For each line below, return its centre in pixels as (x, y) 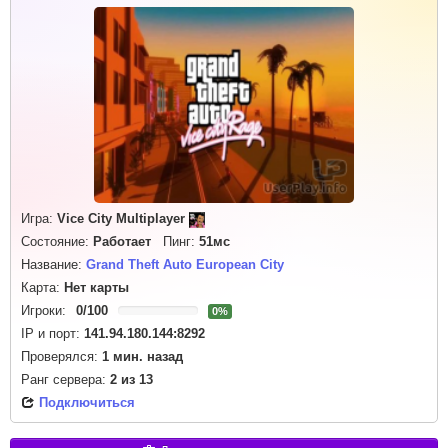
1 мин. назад (142, 356)
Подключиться (87, 402)
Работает (122, 241)
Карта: (42, 287)
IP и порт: (52, 333)
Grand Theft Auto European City (185, 264)
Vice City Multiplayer (121, 218)
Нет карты (96, 287)
